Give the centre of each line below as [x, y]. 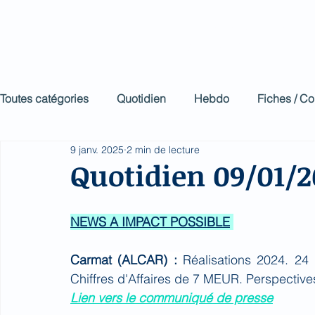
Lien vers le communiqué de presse [172, 298]
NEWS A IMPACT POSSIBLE [150, 222]
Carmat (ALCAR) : [127, 260]
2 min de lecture [163, 149]
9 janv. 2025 [97, 149]
